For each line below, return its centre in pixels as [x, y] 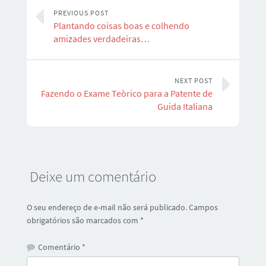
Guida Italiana [185, 106]
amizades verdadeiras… [101, 39]
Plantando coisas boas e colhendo [121, 26]
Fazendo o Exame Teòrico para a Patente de [127, 93]
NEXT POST [194, 80]
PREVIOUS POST [81, 12]
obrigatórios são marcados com [83, 221]
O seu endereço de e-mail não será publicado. [107, 208]
